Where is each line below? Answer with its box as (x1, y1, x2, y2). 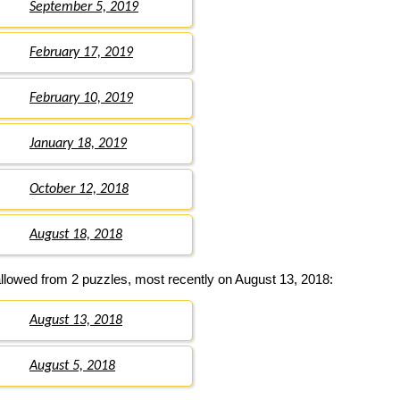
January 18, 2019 (29, 137, 127, 152)
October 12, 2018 (29, 182, 129, 197)
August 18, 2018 (29, 228, 122, 243)
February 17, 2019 (29, 46, 133, 61)
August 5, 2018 (29, 359, 115, 374)
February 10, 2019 (29, 91, 133, 106)
